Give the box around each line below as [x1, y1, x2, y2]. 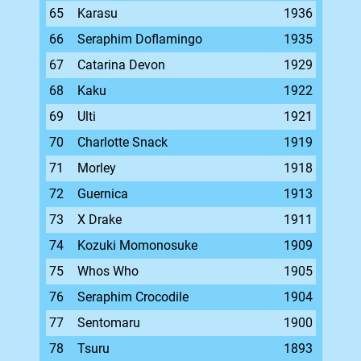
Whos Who [77, 263, 139, 279]
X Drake [77, 212, 122, 227]
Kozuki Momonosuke [77, 238, 197, 253]
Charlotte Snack [77, 135, 168, 150]
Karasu [77, 6, 118, 21]
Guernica [77, 186, 128, 201]
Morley [77, 160, 116, 176]
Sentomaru [77, 315, 140, 330]
